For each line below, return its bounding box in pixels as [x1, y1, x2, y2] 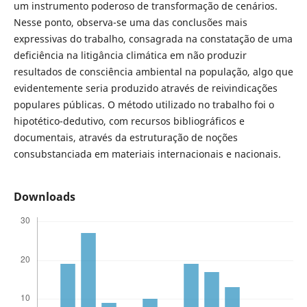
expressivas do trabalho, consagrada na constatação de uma [13, 32, 293, 45]
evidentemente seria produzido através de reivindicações [13, 81, 278, 95]
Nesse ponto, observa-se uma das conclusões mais [13, 15, 247, 29]
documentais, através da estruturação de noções [13, 130, 238, 144]
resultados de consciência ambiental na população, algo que [13, 64, 293, 78]
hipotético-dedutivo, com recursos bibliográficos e [13, 114, 245, 127]
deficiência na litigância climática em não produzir [13, 48, 247, 62]
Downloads [13, 188, 75, 204]
